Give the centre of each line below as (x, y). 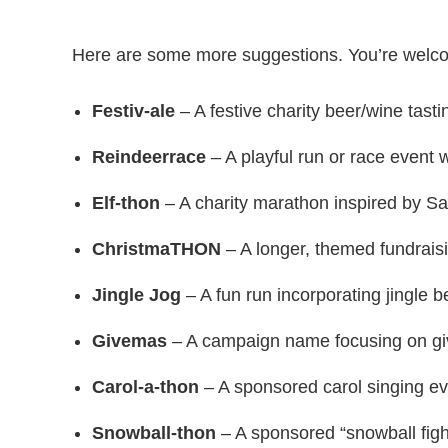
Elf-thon (126, 202)
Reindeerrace (149, 156)
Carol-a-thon (145, 386)
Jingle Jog (136, 294)
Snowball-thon (154, 432)
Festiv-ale (133, 110)
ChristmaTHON (156, 248)
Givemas (129, 340)
